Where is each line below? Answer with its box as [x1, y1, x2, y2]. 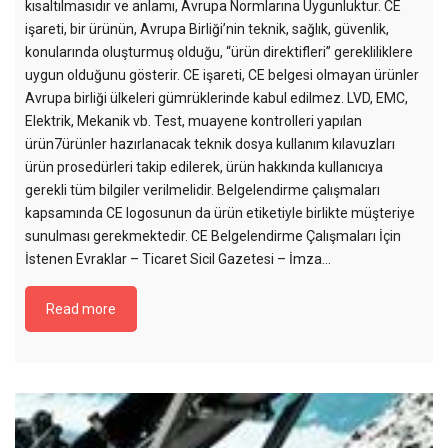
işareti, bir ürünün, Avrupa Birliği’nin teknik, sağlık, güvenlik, [25, 20, 389, 37]
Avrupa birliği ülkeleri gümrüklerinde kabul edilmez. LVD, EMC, [25, 89, 408, 106]
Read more [46, 300, 116, 317]
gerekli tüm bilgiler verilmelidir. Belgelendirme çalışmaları [25, 181, 380, 198]
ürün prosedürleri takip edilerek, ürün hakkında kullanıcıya [25, 158, 383, 175]
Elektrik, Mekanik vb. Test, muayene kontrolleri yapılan [25, 112, 362, 129]
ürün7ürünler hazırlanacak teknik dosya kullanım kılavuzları [25, 135, 395, 152]
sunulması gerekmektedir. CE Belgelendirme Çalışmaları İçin [25, 227, 401, 244]
